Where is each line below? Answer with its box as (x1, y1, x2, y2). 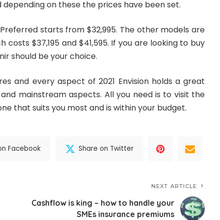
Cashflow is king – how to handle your (31, 197, 175, 208)
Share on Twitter (79, 144, 134, 154)
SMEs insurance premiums (77, 209, 175, 219)
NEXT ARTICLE (151, 182, 197, 190)
